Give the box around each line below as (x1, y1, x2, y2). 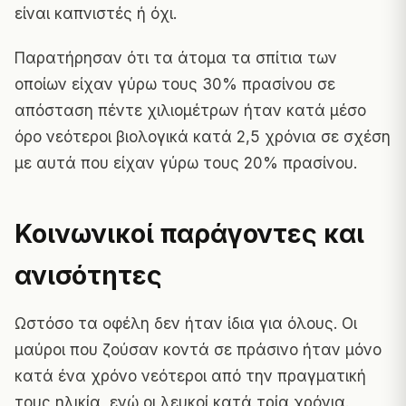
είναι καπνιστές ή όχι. (14, 4, 177, 23)
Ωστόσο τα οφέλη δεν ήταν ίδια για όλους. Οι (14, 314, 357, 333)
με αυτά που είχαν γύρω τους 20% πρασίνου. (14, 153, 357, 172)
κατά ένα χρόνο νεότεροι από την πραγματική (14, 366, 366, 385)
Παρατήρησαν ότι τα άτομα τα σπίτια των (14, 48, 337, 67)
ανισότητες (14, 259, 162, 291)
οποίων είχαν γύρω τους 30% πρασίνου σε (14, 74, 335, 93)
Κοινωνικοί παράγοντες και (14, 217, 364, 249)
